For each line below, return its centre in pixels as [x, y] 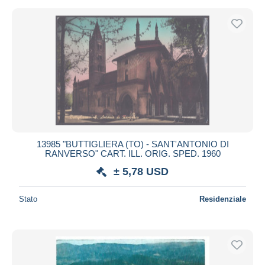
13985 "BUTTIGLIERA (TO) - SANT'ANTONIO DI [132, 144]
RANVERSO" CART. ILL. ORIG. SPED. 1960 [132, 153]
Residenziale [223, 199]
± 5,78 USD [141, 171]
